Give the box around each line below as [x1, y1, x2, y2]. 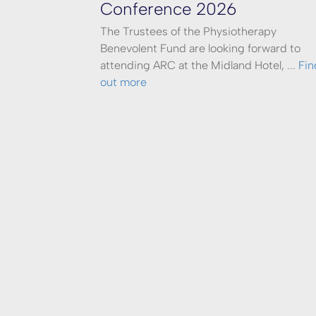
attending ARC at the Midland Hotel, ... [100, 59, 298, 72]
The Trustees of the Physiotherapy [100, 25, 276, 38]
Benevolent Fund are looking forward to [100, 42, 300, 55]
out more [100, 75, 147, 89]
